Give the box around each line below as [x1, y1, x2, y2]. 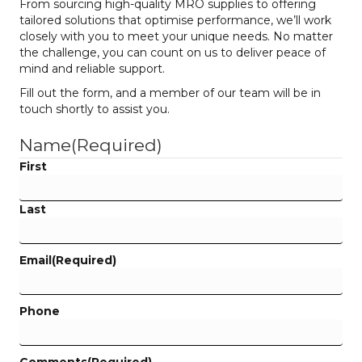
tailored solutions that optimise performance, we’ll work [19, 13, 331, 28]
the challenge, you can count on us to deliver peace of [19, 45, 326, 61]
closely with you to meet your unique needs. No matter [19, 29, 333, 44]
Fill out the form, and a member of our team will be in [19, 86, 321, 101]
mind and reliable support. [19, 61, 165, 77]
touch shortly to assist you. [19, 102, 170, 117]
